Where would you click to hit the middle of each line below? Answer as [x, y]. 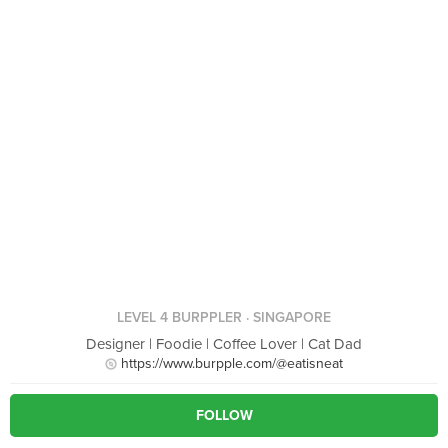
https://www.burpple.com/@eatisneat [232, 363]
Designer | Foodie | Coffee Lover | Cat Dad [224, 344]
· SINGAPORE [286, 317]
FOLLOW [224, 415]
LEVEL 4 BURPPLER [179, 317]
